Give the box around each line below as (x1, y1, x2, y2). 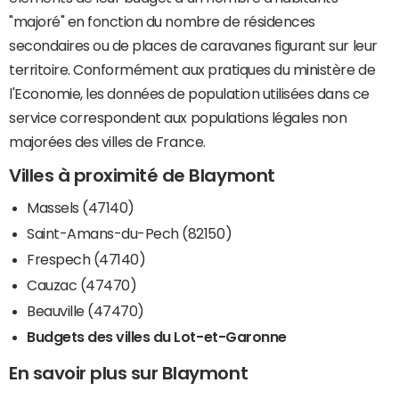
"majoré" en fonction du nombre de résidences (9, 14, 315, 29)
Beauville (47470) (27, 303, 144, 318)
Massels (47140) (27, 199, 134, 215)
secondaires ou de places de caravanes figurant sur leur (9, 38, 378, 53)
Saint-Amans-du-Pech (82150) (27, 225, 232, 240)
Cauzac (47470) (27, 277, 137, 292)
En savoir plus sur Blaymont (9, 363, 248, 382)
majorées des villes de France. (9, 134, 206, 150)
